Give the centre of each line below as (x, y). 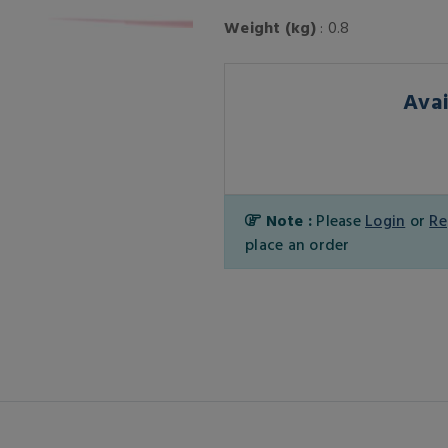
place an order (297, 244)
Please (340, 220)
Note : (289, 220)
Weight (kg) (270, 27)
